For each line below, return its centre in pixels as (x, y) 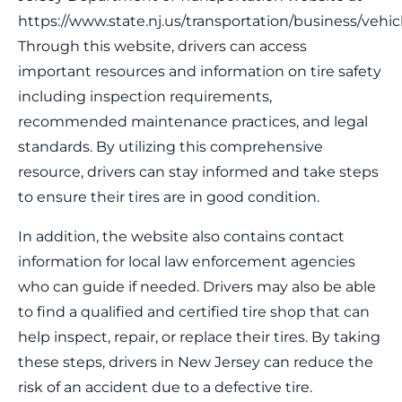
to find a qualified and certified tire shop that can (194, 312)
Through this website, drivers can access (162, 46)
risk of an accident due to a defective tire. (165, 387)
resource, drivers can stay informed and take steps (198, 172)
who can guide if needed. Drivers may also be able (197, 287)
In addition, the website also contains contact (181, 236)
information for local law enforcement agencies (187, 262)
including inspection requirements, (145, 96)
